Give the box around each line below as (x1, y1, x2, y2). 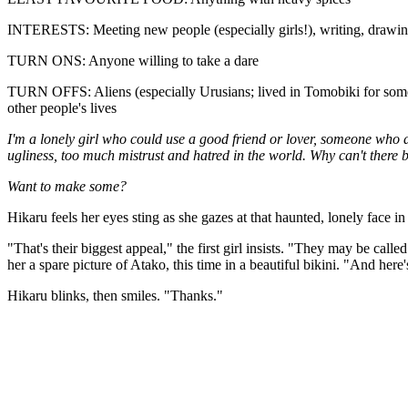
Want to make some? (7, 178, 127, 194)
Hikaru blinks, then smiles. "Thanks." (7, 288, 223, 303)
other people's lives (7, 100, 117, 116)
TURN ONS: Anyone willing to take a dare (7, 53, 259, 68)
